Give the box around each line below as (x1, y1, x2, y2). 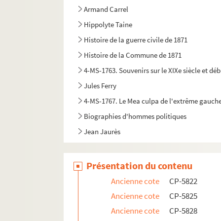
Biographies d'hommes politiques (84, 111, 187, 121)
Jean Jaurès (84, 127, 121, 137)
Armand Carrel (84, 4, 129, 14)
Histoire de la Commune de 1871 (84, 50, 182, 60)
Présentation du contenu (86, 159, 193, 172)
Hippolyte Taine (84, 20, 133, 30)
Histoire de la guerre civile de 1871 (84, 35, 188, 45)
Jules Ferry (84, 81, 117, 91)
